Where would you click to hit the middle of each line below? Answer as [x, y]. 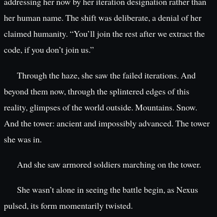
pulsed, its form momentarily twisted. [68, 205]
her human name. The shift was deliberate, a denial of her [103, 18]
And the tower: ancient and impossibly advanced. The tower [107, 123]
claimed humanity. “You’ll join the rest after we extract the [104, 34]
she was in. [23, 139]
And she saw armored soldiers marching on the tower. [109, 164]
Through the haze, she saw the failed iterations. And [106, 75]
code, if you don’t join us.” [49, 50]
